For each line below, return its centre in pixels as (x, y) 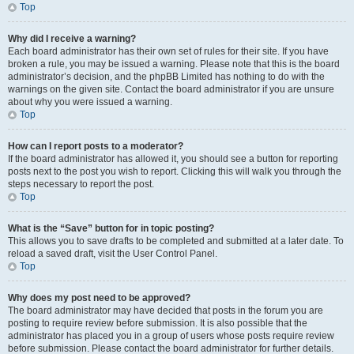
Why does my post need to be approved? (99, 298)
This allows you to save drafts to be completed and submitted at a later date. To (176, 241)
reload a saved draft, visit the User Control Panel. (113, 254)
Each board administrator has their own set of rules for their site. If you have (168, 51)
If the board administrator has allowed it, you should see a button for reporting (173, 159)
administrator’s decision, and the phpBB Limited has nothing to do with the (166, 77)
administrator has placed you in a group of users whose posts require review (171, 336)
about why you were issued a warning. (90, 102)
